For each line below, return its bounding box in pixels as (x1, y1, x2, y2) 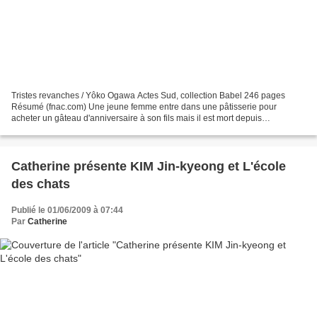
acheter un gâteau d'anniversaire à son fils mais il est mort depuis (11, 113, 262, 123)
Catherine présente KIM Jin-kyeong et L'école (11, 158, 286, 173)
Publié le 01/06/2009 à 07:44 (11, 204, 123, 215)
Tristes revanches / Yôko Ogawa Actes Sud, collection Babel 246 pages (11, 90, 285, 100)
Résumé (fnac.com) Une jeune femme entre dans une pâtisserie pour (11, 101, 277, 112)
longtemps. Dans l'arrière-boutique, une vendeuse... (11, 124, 210, 134)
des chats (11, 176, 70, 191)
